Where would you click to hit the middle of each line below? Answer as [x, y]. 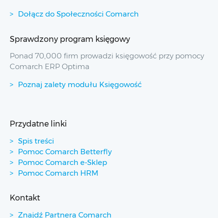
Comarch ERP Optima [50, 67]
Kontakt [25, 198]
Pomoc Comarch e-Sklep [63, 162]
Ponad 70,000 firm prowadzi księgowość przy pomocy [107, 56]
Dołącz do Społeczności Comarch [78, 14]
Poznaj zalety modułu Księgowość [80, 85]
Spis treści [36, 141]
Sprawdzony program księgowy [70, 39]
